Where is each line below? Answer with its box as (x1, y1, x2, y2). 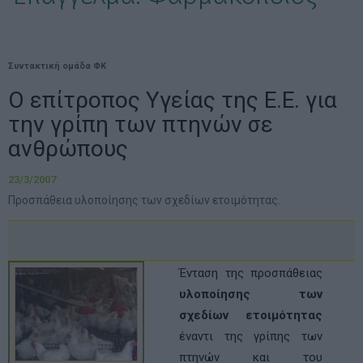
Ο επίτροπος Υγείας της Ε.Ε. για (8, 87, 337, 113)
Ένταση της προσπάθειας (179, 266, 322, 280)
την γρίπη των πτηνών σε (8, 111, 273, 138)
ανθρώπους (8, 135, 128, 162)
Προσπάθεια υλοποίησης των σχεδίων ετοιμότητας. (8, 194, 280, 207)
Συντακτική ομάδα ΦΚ (8, 61, 106, 71)
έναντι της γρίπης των (179, 329, 322, 344)
